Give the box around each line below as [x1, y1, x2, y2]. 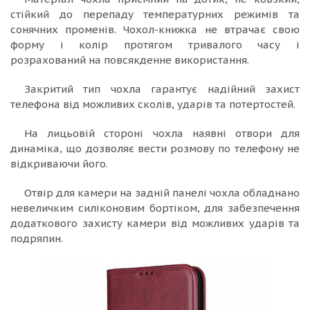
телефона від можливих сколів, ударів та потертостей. [10, 97, 295, 111]
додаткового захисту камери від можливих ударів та [10, 216, 300, 230]
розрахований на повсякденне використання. [10, 53, 249, 66]
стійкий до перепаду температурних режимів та [10, 7, 300, 21]
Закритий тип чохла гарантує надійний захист [24, 82, 300, 95]
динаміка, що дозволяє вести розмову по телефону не [10, 141, 300, 155]
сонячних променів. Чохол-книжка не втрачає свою [10, 22, 300, 36]
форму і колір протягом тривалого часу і [10, 37, 300, 51]
